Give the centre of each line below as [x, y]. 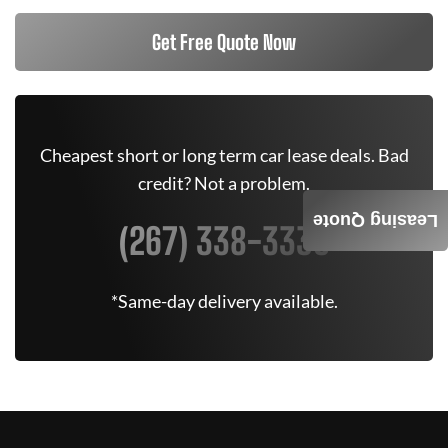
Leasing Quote [375, 220]
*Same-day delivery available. [224, 301]
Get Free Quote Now [224, 42]
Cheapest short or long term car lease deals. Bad [224, 155]
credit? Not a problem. [224, 183]
